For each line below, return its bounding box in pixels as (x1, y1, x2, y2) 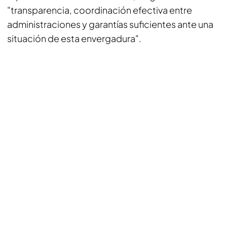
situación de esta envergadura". (7, 32, 141, 44)
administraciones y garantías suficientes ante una (7, 18, 213, 30)
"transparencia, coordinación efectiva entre (7, 4, 192, 16)
